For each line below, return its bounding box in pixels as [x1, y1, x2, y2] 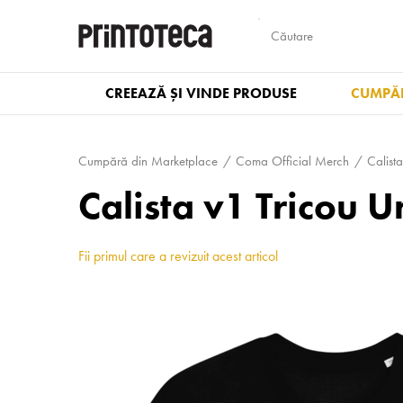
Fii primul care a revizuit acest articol [78, 246, 278, 265]
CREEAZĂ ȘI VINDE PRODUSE [105, 84, 297, 103]
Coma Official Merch [236, 152, 349, 170]
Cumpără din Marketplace [78, 152, 218, 170]
